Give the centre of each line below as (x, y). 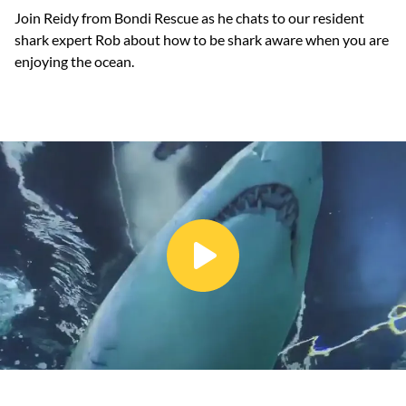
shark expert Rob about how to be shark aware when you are (202, 39)
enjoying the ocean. (74, 61)
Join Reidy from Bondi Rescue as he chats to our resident (189, 18)
